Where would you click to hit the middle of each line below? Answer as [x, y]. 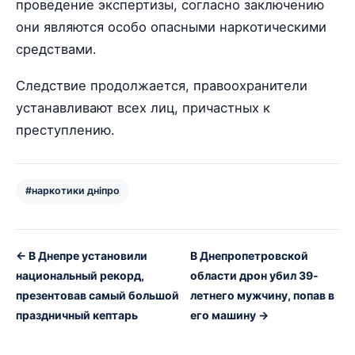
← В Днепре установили [82, 255]
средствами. [56, 49]
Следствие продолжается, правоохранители [162, 85]
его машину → [229, 315]
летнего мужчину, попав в [262, 295]
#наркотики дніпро [73, 190]
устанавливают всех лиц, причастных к [143, 107]
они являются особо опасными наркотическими [171, 27]
